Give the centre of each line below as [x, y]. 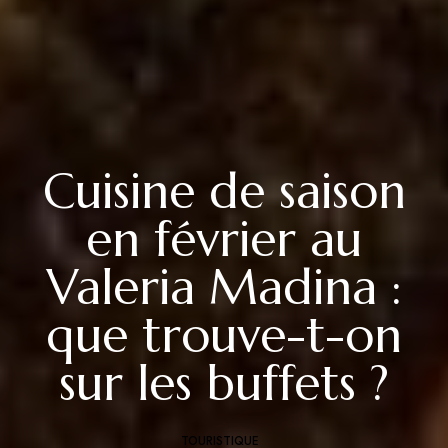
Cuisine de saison [224, 191]
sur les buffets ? [224, 383]
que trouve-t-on [224, 335]
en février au [224, 239]
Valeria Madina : [224, 287]
